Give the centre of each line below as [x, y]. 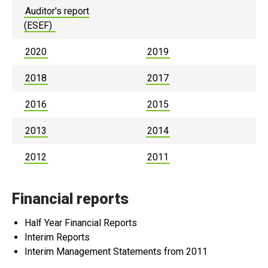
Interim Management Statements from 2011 [116, 252]
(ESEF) [39, 25]
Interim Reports [57, 237]
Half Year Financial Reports [80, 223]
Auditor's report [57, 11]
